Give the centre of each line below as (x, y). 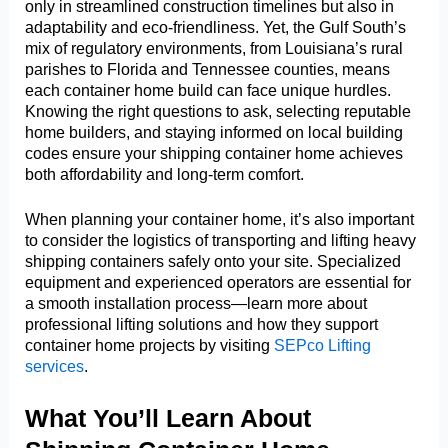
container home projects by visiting (150, 345)
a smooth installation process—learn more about (196, 303)
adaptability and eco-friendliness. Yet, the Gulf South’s (216, 26)
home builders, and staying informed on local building (214, 131)
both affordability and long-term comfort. (165, 173)
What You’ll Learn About (168, 418)
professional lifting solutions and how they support (202, 324)
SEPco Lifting (323, 345)
